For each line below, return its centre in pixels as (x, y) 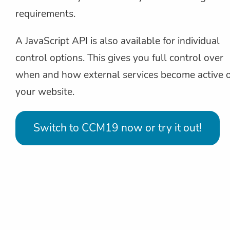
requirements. (45, 14)
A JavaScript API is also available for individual (118, 41)
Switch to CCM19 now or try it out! (118, 128)
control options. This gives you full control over (119, 58)
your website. (45, 92)
